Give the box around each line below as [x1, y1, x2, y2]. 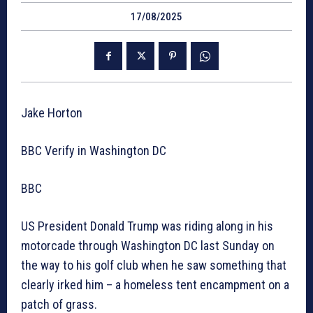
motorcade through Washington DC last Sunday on [21, 238, 275, 254]
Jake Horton [21, 105, 82, 121]
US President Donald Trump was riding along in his [21, 219, 273, 234]
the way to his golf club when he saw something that [21, 258, 286, 273]
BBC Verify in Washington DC [21, 143, 166, 159]
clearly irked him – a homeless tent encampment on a [21, 277, 289, 293]
